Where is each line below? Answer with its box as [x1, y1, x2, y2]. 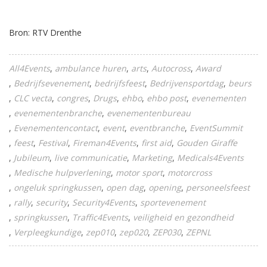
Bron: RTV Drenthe [9, 27, 82, 38]
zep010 [86, 226, 114, 238]
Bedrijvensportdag [150, 77, 223, 89]
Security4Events [72, 197, 135, 208]
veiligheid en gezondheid [133, 212, 234, 223]
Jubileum [14, 152, 49, 163]
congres [57, 92, 88, 104]
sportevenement [140, 197, 206, 208]
